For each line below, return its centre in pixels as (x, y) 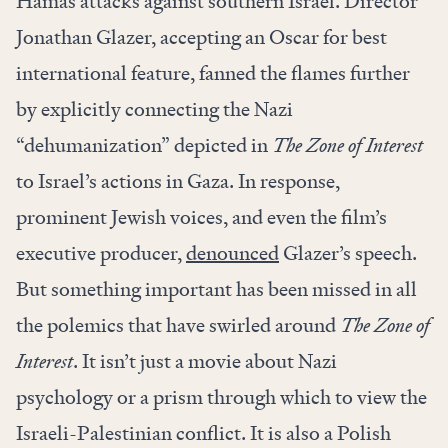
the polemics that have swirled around (178, 325)
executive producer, (101, 253)
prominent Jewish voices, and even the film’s (201, 217)
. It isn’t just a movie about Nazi (205, 361)
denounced (232, 253)
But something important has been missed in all (216, 289)
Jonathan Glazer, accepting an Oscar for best (201, 37)
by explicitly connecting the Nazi (154, 109)
